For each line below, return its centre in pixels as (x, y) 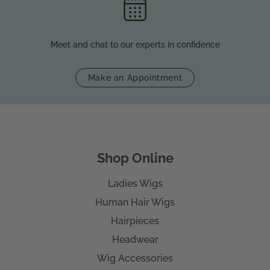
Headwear (135, 240)
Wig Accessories (135, 259)
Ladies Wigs (135, 184)
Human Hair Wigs (135, 202)
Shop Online (135, 158)
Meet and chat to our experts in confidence (135, 45)
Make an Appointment (135, 77)
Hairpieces (135, 221)
